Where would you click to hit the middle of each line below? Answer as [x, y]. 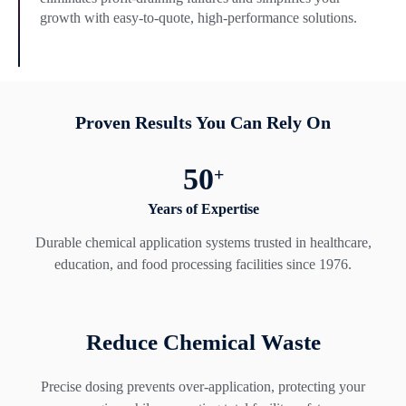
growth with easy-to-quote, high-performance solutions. [198, 18]
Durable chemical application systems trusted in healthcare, [203, 242]
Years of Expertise [203, 208]
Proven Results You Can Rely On [203, 123]
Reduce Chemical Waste [203, 342]
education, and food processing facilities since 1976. [203, 264]
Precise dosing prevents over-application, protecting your [203, 386]
